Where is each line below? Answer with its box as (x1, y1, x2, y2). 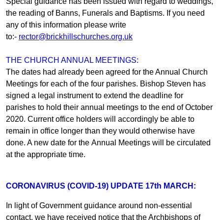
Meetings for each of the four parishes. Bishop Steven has (6, 79, 206, 88)
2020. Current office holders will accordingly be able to (6, 114, 194, 123)
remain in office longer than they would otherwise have (6, 126, 195, 135)
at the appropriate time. (6, 150, 87, 159)
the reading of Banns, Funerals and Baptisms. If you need (6, 8, 205, 17)
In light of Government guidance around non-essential (6, 201, 192, 210)
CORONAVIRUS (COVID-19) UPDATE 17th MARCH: (6, 181, 196, 190)
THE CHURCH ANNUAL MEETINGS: (6, 55, 138, 64)
